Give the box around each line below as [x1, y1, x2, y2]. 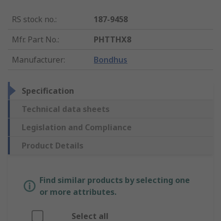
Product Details [22, 140, 83, 151]
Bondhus [94, 54, 128, 66]
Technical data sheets [22, 104, 110, 115]
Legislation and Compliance [22, 122, 132, 133]
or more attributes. [39, 186, 116, 198]
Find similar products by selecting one [39, 175, 190, 186]
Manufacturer [12, 54, 64, 66]
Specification [22, 85, 74, 97]
